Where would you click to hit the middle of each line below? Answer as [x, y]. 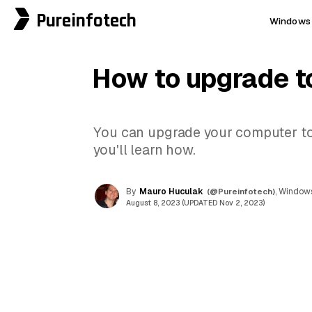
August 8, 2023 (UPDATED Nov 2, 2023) [196, 203]
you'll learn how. [145, 150]
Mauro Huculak [172, 191]
